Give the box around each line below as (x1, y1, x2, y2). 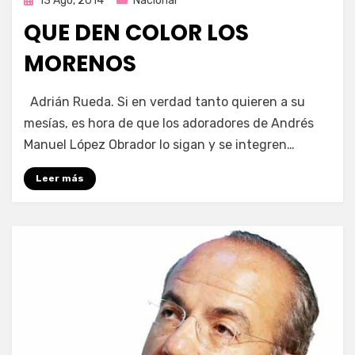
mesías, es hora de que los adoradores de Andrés (24, 115, 314, 131)
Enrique (58, 88, 96, 102)
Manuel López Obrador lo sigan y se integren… (24, 136, 295, 152)
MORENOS (24, 48, 136, 79)
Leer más (36, 172, 84, 184)
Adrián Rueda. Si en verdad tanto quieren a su (24, 94, 305, 109)
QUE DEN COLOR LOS (24, 17, 249, 48)
